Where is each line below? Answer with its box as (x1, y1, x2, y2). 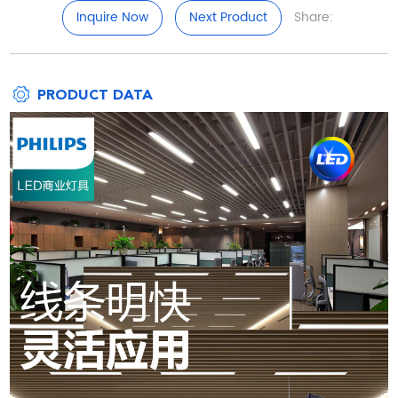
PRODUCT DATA (37, 86, 154, 103)
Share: (293, 6, 333, 28)
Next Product (188, 6, 267, 28)
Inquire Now (76, 6, 148, 28)
